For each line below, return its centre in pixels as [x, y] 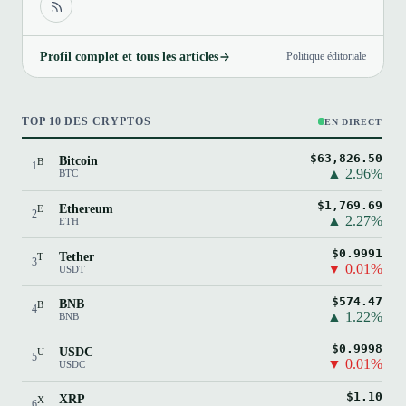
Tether [76, 256]
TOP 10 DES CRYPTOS [87, 122]
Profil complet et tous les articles [130, 57]
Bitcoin [78, 161]
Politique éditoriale [326, 57]
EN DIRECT [353, 121]
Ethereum [86, 208]
